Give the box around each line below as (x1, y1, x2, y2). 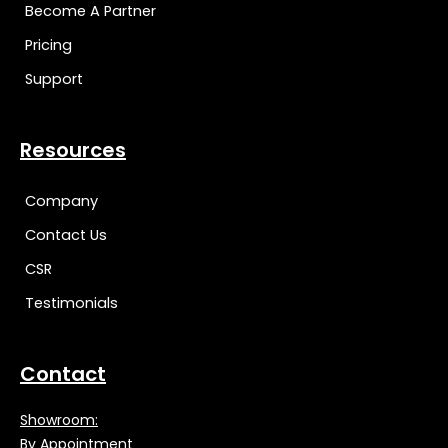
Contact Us (25, 224, 107, 245)
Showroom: (20, 409, 98, 430)
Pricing (25, 34, 72, 55)
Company (25, 190, 98, 211)
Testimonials (25, 292, 118, 313)
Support (25, 68, 83, 89)
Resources (20, 135, 126, 164)
